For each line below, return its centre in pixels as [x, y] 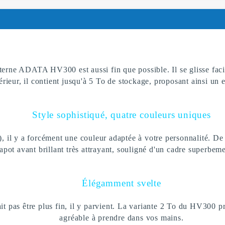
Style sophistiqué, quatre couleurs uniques [122, 115]
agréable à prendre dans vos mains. [122, 217]
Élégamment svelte [122, 183]
